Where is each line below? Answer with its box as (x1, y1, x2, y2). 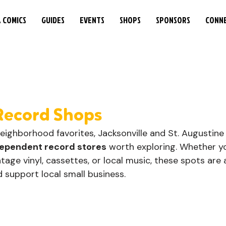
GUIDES (41, 14, 65, 26)
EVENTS (80, 14, 104, 26)
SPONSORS (156, 14, 190, 26)
